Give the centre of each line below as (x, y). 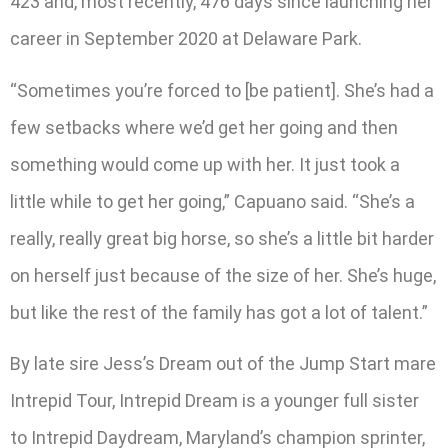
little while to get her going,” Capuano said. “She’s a (212, 201)
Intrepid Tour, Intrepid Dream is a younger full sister (214, 401)
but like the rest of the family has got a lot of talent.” (219, 312)
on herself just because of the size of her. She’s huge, (223, 275)
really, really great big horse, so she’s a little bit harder (222, 238)
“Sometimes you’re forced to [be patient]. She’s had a (222, 90)
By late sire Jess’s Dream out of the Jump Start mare (223, 364)
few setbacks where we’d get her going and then (204, 127)
